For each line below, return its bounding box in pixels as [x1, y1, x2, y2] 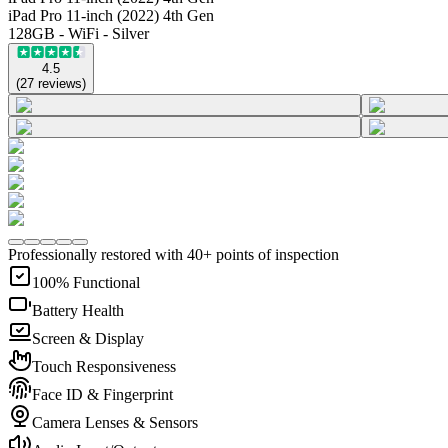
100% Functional [32, 273, 140, 291]
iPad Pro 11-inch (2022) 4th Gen [8, 6, 214, 24]
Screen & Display [32, 329, 144, 347]
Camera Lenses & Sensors [32, 413, 198, 431]
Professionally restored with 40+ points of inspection [8, 245, 339, 263]
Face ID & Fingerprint [32, 385, 173, 403]
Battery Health [32, 301, 124, 319]
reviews [38, 75, 82, 91]
